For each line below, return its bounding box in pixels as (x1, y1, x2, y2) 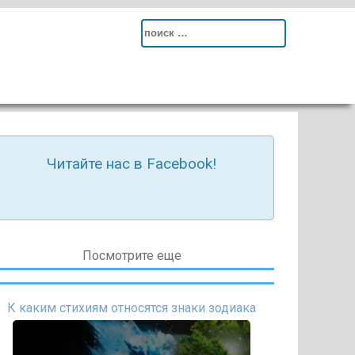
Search (141, 23, 179, 38)
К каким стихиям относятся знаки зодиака (7, 300, 256, 315)
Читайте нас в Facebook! (47, 155, 216, 173)
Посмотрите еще (82, 248, 181, 263)
